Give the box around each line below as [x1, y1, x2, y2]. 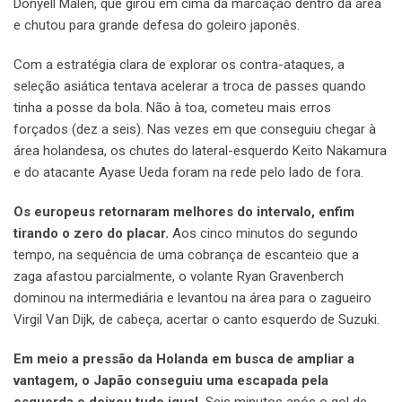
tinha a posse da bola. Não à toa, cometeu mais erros [13, 100, 331, 117]
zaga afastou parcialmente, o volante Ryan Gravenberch [13, 268, 344, 285]
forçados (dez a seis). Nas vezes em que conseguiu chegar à [13, 121, 376, 138]
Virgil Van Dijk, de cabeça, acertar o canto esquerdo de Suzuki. [13, 311, 380, 328]
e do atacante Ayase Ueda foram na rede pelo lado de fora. [13, 164, 363, 181]
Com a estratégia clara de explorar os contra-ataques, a [13, 57, 345, 74]
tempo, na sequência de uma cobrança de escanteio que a [13, 247, 359, 264]
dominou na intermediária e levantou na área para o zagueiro [13, 290, 371, 307]
